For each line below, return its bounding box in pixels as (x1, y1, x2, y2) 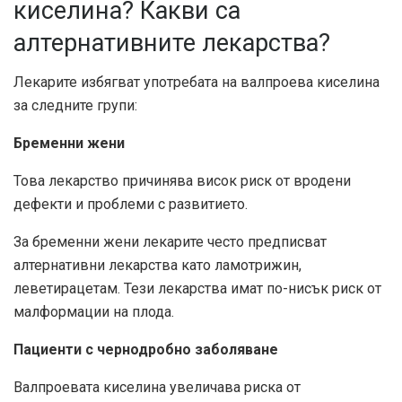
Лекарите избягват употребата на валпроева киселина (13, 74, 380, 92)
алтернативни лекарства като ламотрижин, (13, 257, 301, 275)
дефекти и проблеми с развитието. (13, 196, 248, 214)
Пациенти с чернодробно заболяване (13, 341, 278, 359)
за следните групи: (13, 97, 137, 115)
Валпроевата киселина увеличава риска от (13, 379, 301, 397)
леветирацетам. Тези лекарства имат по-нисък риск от (13, 280, 381, 298)
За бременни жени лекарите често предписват (13, 233, 327, 251)
